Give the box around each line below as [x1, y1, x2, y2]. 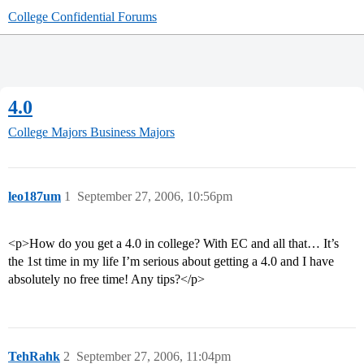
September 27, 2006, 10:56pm [77, 189, 232, 204]
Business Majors [90, 125, 175, 140]
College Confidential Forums [8, 10, 157, 24]
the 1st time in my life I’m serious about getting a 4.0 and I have [8, 254, 334, 269]
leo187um [8, 189, 61, 204]
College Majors [8, 125, 87, 140]
